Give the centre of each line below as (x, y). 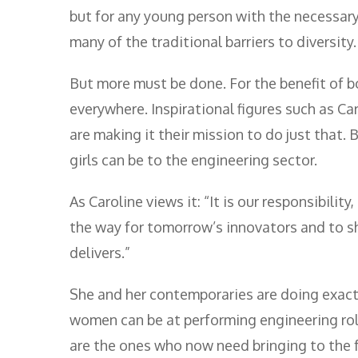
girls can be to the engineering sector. (193, 159)
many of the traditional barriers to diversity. (213, 41)
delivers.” (100, 252)
